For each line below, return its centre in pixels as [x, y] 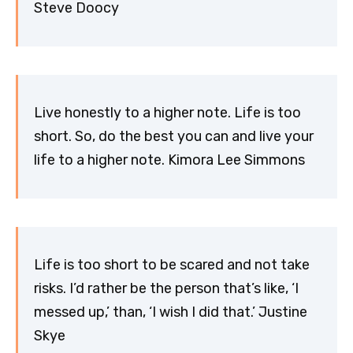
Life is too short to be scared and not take [172, 265]
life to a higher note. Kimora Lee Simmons [169, 160]
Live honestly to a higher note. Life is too [167, 113]
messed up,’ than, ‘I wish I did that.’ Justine [171, 312]
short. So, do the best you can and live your [174, 137]
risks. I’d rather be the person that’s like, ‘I [166, 289]
